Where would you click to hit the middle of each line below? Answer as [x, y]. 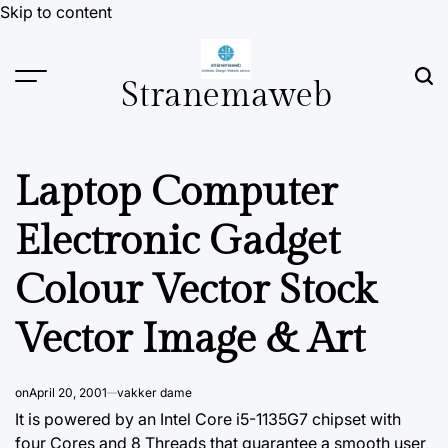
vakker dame [154, 392]
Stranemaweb [226, 96]
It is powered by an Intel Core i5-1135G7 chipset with [208, 419]
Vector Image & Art [190, 339]
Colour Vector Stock [195, 290]
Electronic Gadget [177, 241]
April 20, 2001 [68, 392]
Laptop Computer [176, 192]
